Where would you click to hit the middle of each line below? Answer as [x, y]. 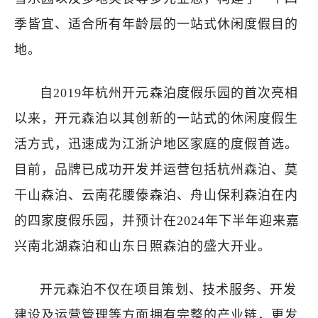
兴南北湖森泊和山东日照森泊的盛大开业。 [143, 246]
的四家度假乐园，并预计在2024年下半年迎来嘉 [157, 221]
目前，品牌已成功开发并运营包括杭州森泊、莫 [157, 170]
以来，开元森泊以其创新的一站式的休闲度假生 [157, 119]
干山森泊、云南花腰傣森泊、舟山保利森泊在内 [157, 195]
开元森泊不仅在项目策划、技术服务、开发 [168, 290]
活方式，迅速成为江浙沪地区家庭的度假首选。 [157, 144]
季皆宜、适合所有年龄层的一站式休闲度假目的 [157, 24]
